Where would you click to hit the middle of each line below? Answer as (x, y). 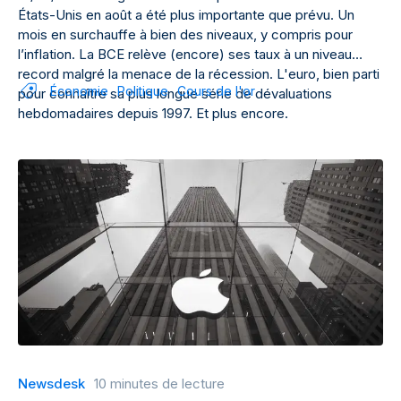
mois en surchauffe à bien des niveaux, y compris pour (185, 34)
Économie (79, 91)
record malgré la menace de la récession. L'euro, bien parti (199, 74)
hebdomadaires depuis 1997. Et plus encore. (153, 113)
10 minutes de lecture (159, 384)
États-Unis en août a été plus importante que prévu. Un (186, 15)
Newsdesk (51, 384)
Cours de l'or (216, 91)
